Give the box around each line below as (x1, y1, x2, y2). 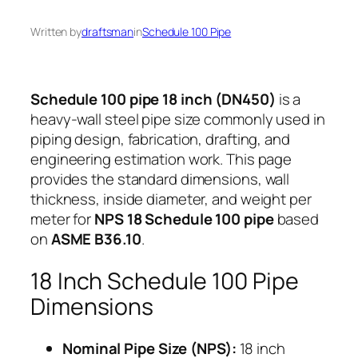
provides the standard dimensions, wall (30, 169, 290, 190)
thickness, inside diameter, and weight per (30, 189, 312, 210)
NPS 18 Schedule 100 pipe (94, 209, 274, 230)
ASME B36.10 (50, 229, 141, 250)
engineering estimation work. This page (30, 149, 292, 170)
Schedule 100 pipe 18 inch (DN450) (30, 89, 276, 110)
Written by (30, 23, 82, 39)
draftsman (82, 23, 134, 39)
